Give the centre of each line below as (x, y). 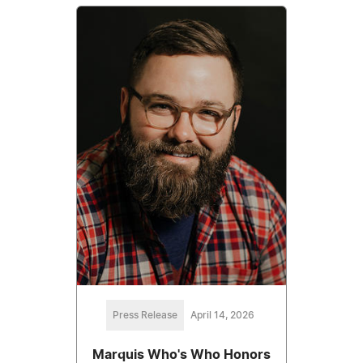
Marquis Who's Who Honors (181, 354)
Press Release (145, 315)
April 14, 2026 (222, 315)
